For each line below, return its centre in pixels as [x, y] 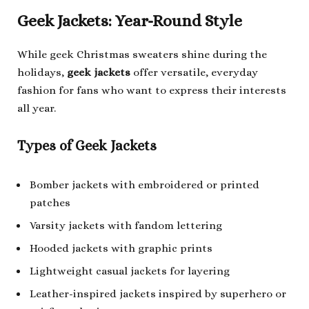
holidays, [42, 72]
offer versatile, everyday [194, 72]
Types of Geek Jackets [87, 146]
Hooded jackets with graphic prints [121, 248]
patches [50, 203]
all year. [37, 108]
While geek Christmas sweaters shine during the [142, 54]
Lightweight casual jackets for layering [130, 271]
